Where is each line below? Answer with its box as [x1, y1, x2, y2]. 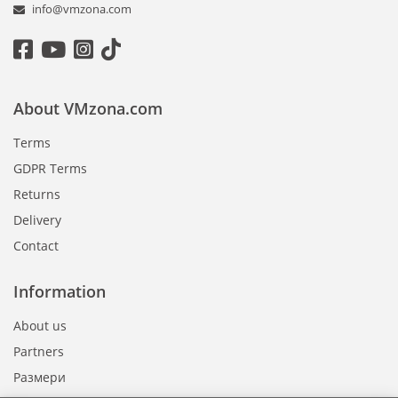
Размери [13, 369, 66, 386]
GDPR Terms [13, 160, 87, 178]
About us [13, 317, 67, 335]
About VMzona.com [13, 98, 163, 120]
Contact [13, 237, 59, 255]
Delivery [13, 211, 61, 229]
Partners [13, 343, 64, 361]
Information [13, 281, 106, 303]
